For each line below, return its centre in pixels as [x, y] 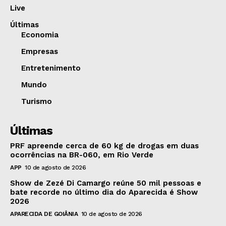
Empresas [40, 52]
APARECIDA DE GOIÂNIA [44, 214]
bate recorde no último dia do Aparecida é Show [104, 192]
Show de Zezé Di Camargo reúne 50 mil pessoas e [106, 183]
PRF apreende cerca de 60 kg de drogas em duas [104, 146]
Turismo [37, 102]
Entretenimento [51, 68]
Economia [40, 35]
